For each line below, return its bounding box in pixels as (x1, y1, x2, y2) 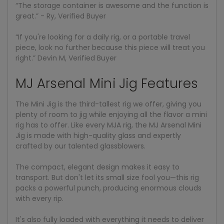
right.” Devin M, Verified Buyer (15, 53, 116, 63)
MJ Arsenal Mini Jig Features (15, 74, 198, 93)
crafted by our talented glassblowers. (15, 141, 145, 151)
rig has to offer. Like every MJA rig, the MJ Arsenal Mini (15, 120, 201, 130)
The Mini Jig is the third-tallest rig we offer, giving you (15, 99, 201, 109)
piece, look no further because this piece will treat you (15, 42, 205, 53)
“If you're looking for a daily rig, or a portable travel (15, 32, 190, 42)
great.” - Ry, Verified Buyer (15, 11, 106, 21)
